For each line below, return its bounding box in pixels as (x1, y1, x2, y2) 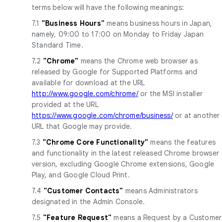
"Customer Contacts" (43, 186, 125, 195)
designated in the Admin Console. (32, 197, 145, 206)
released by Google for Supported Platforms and (32, 67, 198, 76)
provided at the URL (32, 100, 99, 109)
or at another (172, 111, 220, 120)
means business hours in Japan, (107, 18, 213, 28)
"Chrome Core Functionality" (42, 137, 151, 147)
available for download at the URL (32, 78, 145, 87)
